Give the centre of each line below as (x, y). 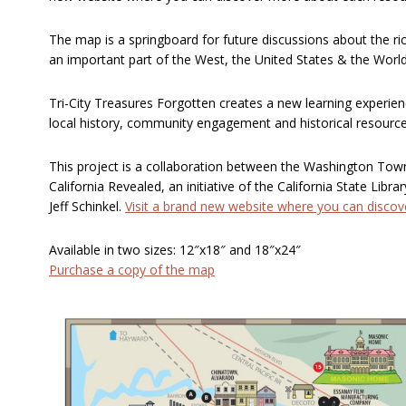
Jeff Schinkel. (87, 206)
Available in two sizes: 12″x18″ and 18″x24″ (175, 250)
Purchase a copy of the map (132, 270)
